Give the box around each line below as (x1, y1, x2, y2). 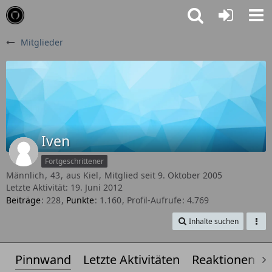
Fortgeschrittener (45, 156, 104, 166)
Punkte (66, 194, 94, 206)
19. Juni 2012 (70, 182, 123, 193)
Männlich (6, 169, 44, 181)
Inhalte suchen (189, 216, 239, 227)
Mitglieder (21, 36, 63, 48)
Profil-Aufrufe (127, 194, 182, 206)
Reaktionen (192, 251, 255, 268)
